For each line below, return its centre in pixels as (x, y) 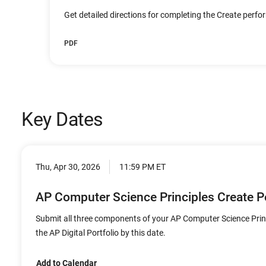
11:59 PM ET (142, 167)
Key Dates (62, 119)
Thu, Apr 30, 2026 (68, 167)
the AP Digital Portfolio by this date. (101, 233)
